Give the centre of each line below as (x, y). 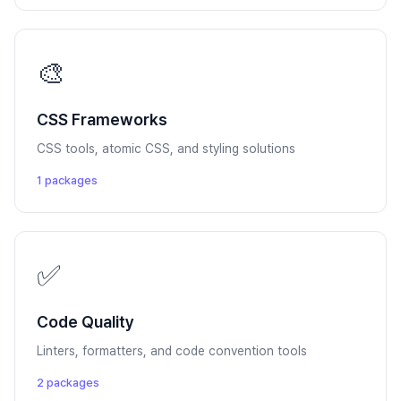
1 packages (67, 180)
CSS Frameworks (102, 119)
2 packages (68, 383)
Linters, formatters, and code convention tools (172, 351)
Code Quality (85, 322)
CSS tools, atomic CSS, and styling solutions (166, 149)
